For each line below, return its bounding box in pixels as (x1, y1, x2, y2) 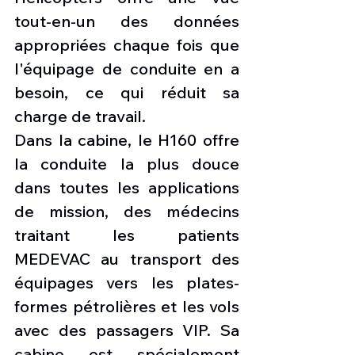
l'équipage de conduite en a (14, 58, 239, 78)
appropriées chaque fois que (14, 34, 239, 55)
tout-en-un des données (14, 10, 239, 31)
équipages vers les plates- (14, 272, 239, 292)
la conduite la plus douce (14, 153, 239, 174)
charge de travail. (14, 105, 146, 126)
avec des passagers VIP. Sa (14, 319, 239, 340)
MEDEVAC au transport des (14, 248, 239, 269)
